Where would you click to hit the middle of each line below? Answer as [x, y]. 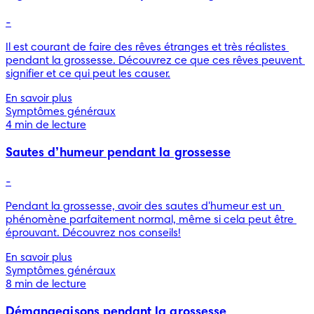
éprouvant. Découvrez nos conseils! [93, 233]
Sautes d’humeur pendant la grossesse [118, 153]
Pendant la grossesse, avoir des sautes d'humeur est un [144, 206]
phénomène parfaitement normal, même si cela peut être [150, 220]
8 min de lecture [46, 284]
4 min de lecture [46, 125]
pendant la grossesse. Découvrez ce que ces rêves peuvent [154, 61]
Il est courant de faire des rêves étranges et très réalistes [146, 47]
